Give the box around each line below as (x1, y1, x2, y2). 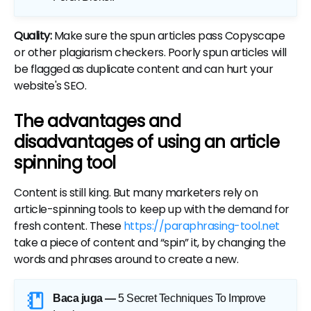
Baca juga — (53, 292, 116, 305)
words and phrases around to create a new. (14, 251, 239, 268)
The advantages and (14, 110, 181, 133)
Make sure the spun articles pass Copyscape (51, 28, 285, 44)
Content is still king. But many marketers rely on (14, 185, 258, 201)
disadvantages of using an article (14, 131, 280, 154)
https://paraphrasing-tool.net (123, 218, 280, 235)
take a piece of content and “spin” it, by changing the (14, 235, 286, 251)
